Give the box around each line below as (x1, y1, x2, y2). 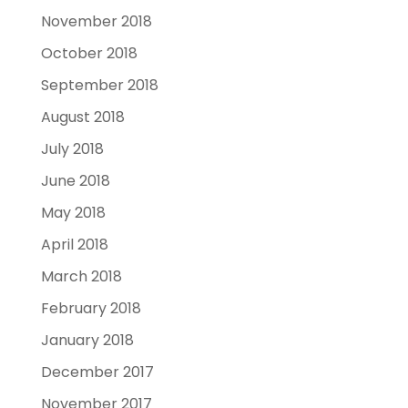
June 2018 (40, 169, 110, 191)
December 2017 (40, 361, 154, 382)
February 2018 (40, 297, 141, 319)
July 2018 (40, 138, 104, 159)
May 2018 (40, 201, 106, 223)
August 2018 (40, 106, 125, 127)
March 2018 (40, 265, 122, 287)
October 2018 (40, 42, 138, 64)
